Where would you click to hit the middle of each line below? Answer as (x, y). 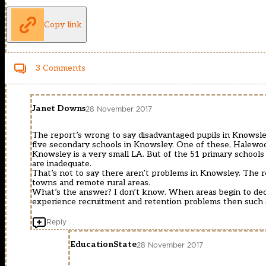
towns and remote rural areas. (91, 183)
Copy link (63, 24)
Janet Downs (59, 109)
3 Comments (61, 68)
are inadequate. (62, 164)
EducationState (103, 245)
